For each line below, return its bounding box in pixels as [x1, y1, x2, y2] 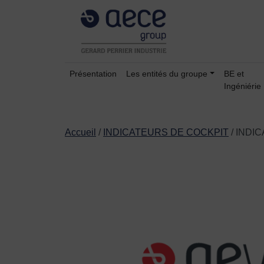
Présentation [70, 69, 117, 79]
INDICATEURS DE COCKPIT [103, 127, 229, 138]
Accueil [65, 127, 96, 138]
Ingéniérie [223, 81, 261, 91]
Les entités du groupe [126, 69, 207, 79]
